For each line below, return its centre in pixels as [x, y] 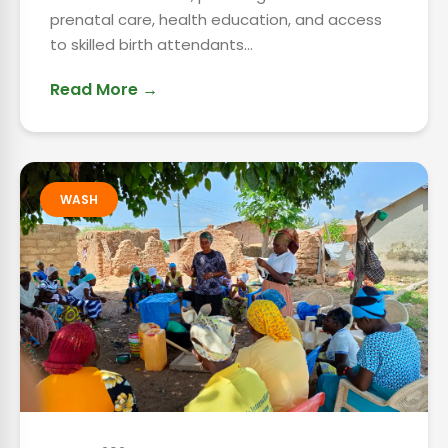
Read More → [104, 89]
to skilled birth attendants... [151, 44]
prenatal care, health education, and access [216, 19]
